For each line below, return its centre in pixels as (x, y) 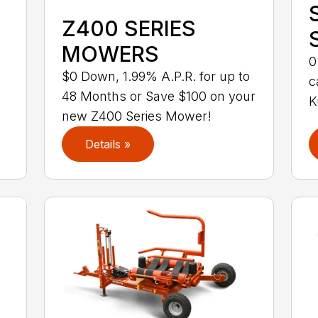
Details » (108, 144)
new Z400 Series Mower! (137, 116)
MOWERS (111, 54)
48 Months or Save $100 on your (159, 97)
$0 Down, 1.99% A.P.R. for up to (156, 77)
